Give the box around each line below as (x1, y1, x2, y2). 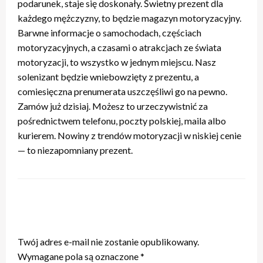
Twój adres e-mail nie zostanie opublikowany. (18, 235, 199, 247)
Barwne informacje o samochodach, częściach (18, 26, 201, 38)
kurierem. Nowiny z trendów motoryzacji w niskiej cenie (18, 129, 241, 141)
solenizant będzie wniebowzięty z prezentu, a (18, 70, 199, 82)
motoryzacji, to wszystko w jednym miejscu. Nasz (18, 56, 216, 68)
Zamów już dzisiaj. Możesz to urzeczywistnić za (18, 100, 208, 112)
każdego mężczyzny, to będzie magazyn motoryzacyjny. (18, 12, 241, 23)
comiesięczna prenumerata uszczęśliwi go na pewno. (18, 85, 227, 97)
